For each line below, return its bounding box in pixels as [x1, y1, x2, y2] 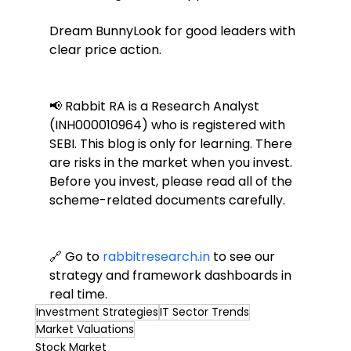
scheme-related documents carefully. [49, 191, 285, 210]
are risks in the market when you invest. [49, 154, 295, 172]
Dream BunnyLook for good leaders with [49, 22, 299, 41]
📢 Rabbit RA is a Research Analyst [49, 97, 262, 116]
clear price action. [49, 41, 161, 60]
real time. [49, 285, 107, 304]
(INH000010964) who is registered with [49, 116, 288, 135]
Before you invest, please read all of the [49, 172, 295, 191]
